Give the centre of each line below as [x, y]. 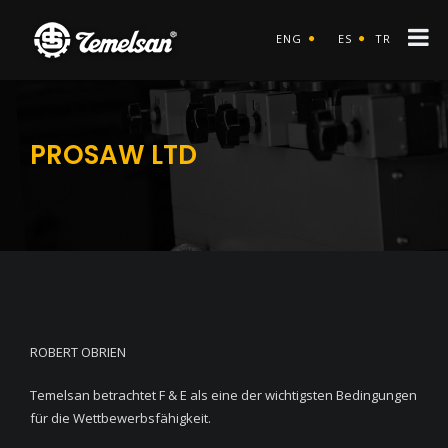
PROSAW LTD [113, 155]
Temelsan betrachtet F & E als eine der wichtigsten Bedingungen [223, 395]
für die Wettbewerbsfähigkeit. [120, 418]
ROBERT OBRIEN [78, 352]
